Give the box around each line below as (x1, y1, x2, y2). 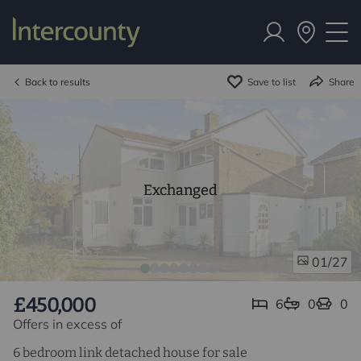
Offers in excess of (13, 316, 122, 332)
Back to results (25, 75, 90, 88)
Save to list (247, 75, 296, 88)
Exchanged (143, 180, 218, 199)
